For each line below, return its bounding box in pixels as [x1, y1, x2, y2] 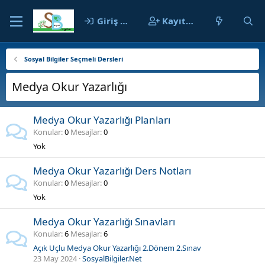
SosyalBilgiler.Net [82, 253, 142, 264]
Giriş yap [96, 15, 120, 27]
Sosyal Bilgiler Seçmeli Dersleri [24, 54, 123, 63]
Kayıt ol [161, 15, 186, 27]
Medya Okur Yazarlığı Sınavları [33, 215, 175, 228]
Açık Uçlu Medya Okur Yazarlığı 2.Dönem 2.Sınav [33, 243, 201, 253]
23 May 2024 [33, 253, 77, 264]
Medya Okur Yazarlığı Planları [33, 113, 170, 127]
